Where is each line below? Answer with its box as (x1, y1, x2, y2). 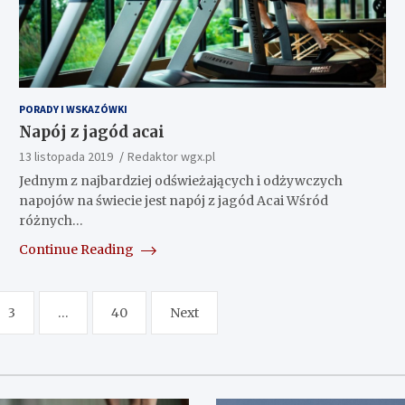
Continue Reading (18, 240, 137, 258)
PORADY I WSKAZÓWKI (18, 101, 127, 116)
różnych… (18, 212, 83, 229)
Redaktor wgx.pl (127, 147, 215, 165)
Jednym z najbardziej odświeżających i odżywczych (18, 172, 343, 189)
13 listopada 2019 (18, 147, 113, 165)
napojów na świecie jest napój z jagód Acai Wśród (18, 192, 328, 209)
